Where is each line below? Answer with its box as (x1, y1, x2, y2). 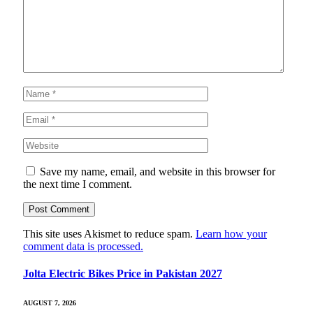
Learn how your (196, 228, 267, 240)
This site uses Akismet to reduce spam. (23, 228, 196, 240)
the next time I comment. (23, 178, 132, 191)
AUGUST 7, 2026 (23, 298, 76, 307)
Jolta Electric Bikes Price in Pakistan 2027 (23, 268, 222, 280)
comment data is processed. (23, 240, 143, 253)
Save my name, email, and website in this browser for (40, 166, 275, 178)
